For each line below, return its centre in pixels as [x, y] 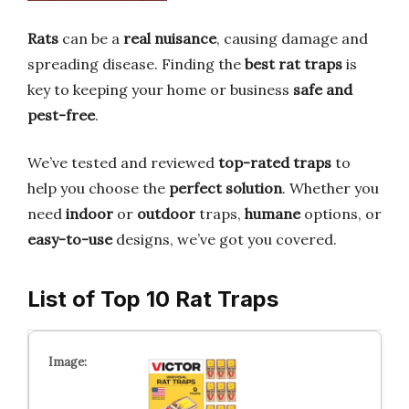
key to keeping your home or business [160, 89]
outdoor [166, 214]
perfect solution [225, 188]
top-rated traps [275, 163]
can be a [91, 38]
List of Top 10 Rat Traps [153, 299]
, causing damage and [292, 38]
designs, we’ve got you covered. [225, 239]
